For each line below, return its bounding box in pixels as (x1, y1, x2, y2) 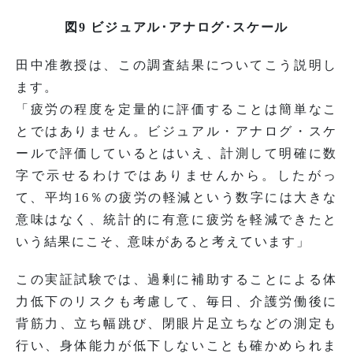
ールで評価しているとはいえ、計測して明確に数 (16, 147, 337, 161)
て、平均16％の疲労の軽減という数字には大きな (16, 191, 337, 205)
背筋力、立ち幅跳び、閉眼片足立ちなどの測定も (16, 317, 337, 331)
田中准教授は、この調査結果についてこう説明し (16, 58, 337, 72)
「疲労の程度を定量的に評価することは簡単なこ (16, 102, 337, 117)
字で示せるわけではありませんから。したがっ (16, 169, 337, 183)
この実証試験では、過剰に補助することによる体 (16, 273, 337, 287)
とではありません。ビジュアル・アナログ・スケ (16, 124, 337, 139)
